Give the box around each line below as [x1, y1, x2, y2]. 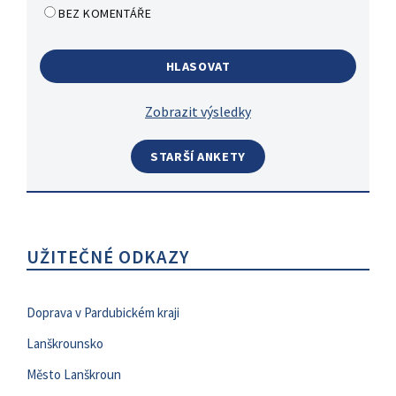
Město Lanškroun [27, 365, 121, 383]
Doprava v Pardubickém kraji [27, 303, 179, 321]
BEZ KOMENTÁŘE [58, 4, 152, 21]
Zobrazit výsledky [145, 102, 251, 120]
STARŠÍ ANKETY [150, 148, 246, 164]
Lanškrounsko [27, 334, 103, 352]
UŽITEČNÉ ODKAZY [27, 245, 189, 269]
